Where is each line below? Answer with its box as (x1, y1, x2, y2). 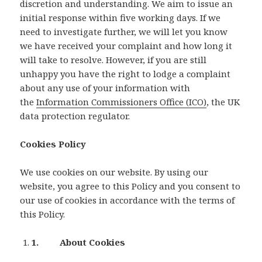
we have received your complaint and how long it (20, 40, 233, 52)
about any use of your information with (20, 82, 191, 94)
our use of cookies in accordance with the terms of (20, 194, 235, 206)
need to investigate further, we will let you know (20, 26, 228, 38)
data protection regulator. (20, 110, 130, 122)
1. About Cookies (32, 236, 126, 249)
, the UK (206, 96, 240, 108)
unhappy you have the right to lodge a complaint (20, 68, 231, 80)
